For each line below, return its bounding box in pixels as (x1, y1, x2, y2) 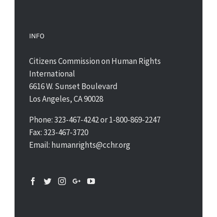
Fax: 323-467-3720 (29, 127, 88, 138)
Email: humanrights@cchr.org (29, 139, 130, 151)
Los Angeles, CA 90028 (29, 93, 103, 105)
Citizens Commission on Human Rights (29, 56, 161, 67)
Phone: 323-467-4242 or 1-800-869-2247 (29, 114, 160, 125)
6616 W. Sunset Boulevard (29, 81, 118, 92)
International (29, 68, 75, 79)
